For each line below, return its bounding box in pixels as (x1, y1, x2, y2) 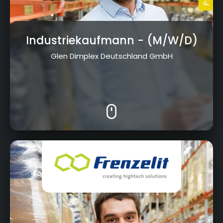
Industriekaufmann (25, 32, 134, 48)
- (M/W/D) (134, 32, 198, 48)
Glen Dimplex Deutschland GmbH (50, 50, 173, 61)
